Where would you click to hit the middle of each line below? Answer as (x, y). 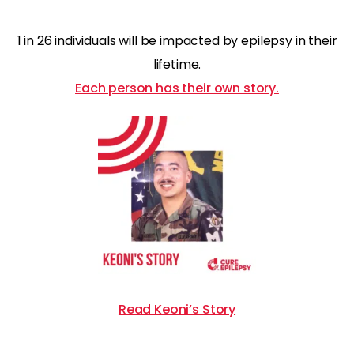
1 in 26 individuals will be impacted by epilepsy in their (177, 40)
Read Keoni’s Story (177, 309)
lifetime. (177, 64)
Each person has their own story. (177, 88)
